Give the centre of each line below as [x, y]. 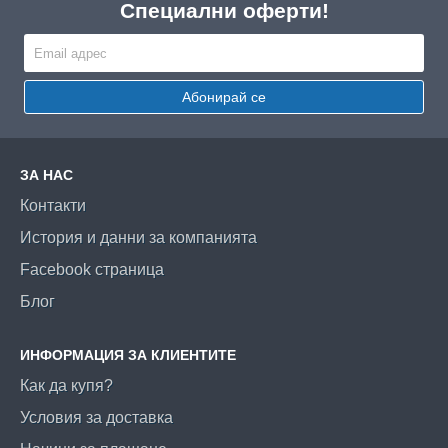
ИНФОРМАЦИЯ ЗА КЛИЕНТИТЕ [128, 354]
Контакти [53, 205]
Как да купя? [66, 385]
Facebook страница [92, 269]
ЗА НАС [46, 174]
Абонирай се [224, 96]
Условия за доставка [96, 417]
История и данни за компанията [138, 237]
